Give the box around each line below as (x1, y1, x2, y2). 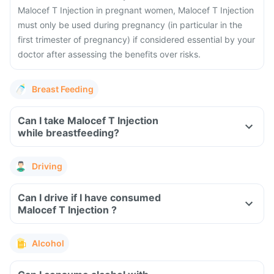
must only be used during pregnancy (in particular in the (18, 20, 242, 30)
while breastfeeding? (18, 127, 119, 139)
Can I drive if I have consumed (18, 191, 161, 204)
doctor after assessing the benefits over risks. (18, 49, 201, 59)
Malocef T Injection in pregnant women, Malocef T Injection (18, 5, 254, 15)
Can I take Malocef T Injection (18, 114, 158, 127)
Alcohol (32, 238, 64, 248)
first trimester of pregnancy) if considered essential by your (18, 34, 255, 45)
